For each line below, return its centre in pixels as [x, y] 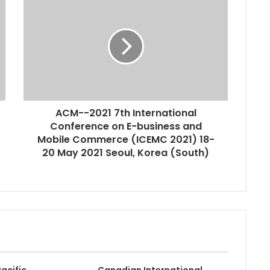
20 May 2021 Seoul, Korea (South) [126, 152]
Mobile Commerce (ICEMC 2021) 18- [126, 139]
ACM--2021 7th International [126, 113]
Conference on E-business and [126, 126]
